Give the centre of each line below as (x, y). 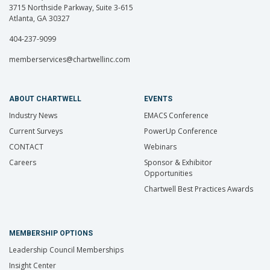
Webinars (160, 146)
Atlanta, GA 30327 (39, 18)
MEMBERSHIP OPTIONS (51, 233)
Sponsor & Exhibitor (178, 162)
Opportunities (168, 173)
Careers (23, 162)
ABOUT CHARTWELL (45, 99)
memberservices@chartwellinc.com (70, 59)
